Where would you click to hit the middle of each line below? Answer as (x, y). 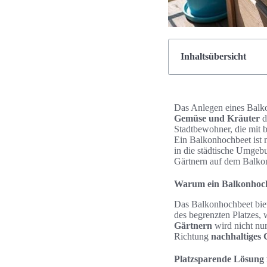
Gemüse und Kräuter (217, 118)
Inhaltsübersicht (213, 56)
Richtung (193, 236)
